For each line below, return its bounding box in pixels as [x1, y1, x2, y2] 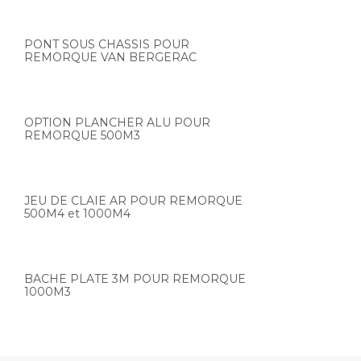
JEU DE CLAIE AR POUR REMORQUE [24, 193, 243, 208]
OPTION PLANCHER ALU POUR [24, 115, 210, 130]
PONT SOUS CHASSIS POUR [24, 37, 189, 52]
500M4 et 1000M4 [24, 206, 131, 221]
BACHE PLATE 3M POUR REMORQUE [24, 272, 246, 286]
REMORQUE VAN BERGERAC [24, 50, 197, 64]
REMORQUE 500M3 [24, 128, 140, 143]
